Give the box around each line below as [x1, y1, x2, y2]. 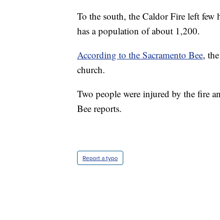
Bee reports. [77, 102, 122, 115]
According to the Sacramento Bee [77, 49, 203, 61]
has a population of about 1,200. [77, 25, 200, 37]
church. [77, 63, 105, 76]
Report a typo [82, 154, 118, 163]
